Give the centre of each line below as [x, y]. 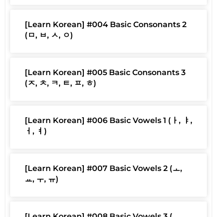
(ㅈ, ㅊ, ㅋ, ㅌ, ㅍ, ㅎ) [61, 83]
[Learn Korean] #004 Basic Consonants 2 [106, 25]
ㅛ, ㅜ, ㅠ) [42, 179]
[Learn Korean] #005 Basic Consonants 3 [105, 73]
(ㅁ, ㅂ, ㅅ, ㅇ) [49, 35]
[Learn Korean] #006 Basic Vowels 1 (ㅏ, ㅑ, [108, 121]
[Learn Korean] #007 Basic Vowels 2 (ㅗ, [103, 169]
